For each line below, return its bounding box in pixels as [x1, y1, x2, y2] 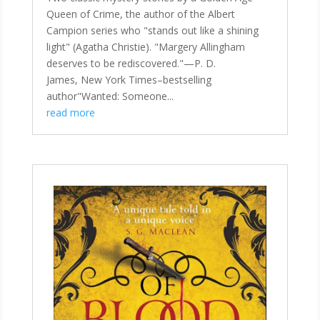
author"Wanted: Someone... [46, 89, 174, 103]
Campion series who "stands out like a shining [46, 23, 259, 37]
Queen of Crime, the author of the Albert [46, 6, 235, 21]
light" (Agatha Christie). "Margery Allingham [46, 39, 245, 54]
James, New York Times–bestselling [46, 72, 211, 86]
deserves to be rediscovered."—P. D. [46, 56, 216, 70]
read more [46, 105, 95, 119]
